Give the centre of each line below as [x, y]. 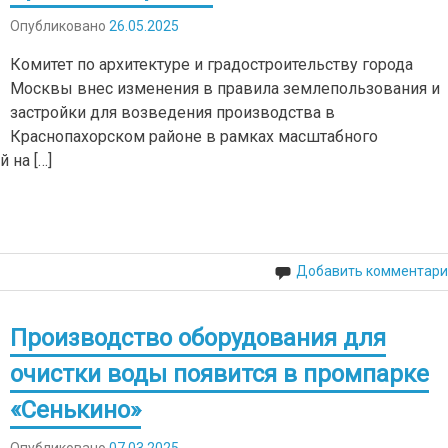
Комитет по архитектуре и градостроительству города [212, 64]
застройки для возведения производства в [173, 112]
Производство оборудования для [198, 337]
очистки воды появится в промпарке [220, 373]
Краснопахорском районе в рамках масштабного [194, 136]
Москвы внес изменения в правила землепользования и [225, 88]
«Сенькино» [76, 409]
